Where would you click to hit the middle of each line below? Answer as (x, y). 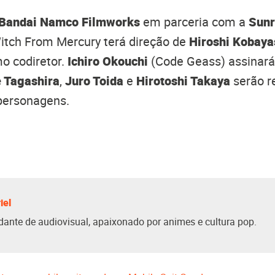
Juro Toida (94, 81)
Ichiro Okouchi (108, 61)
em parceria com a (194, 22)
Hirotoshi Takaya (185, 81)
